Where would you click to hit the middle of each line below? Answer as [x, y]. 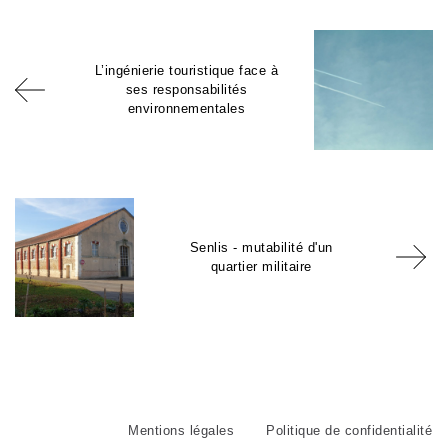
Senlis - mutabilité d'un [261, 248]
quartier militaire [261, 267]
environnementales [186, 109]
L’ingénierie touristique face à [186, 71]
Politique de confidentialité [349, 430]
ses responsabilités [186, 90]
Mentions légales [181, 430]
